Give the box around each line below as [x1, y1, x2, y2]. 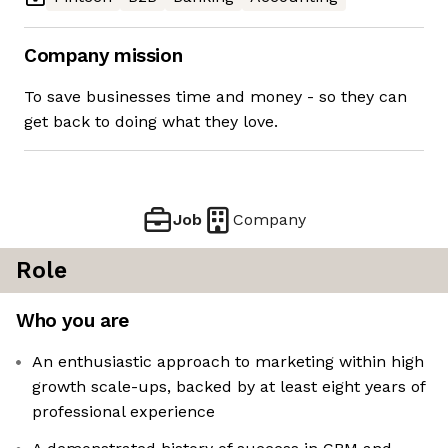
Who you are [16, 309, 129, 333]
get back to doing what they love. [24, 112, 278, 132]
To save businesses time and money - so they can [24, 87, 407, 107]
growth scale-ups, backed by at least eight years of [32, 377, 426, 397]
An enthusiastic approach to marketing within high [32, 352, 424, 372]
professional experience [32, 402, 215, 422]
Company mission [24, 44, 183, 68]
